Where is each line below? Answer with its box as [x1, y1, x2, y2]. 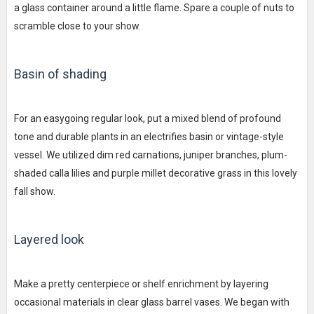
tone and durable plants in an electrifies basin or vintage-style [13, 130, 284, 142]
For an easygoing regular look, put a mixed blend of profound [13, 112, 281, 124]
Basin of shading [13, 66, 107, 81]
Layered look [13, 231, 84, 247]
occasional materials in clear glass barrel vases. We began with [13, 296, 289, 308]
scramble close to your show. [13, 20, 141, 32]
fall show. [13, 185, 55, 197]
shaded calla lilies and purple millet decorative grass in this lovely [13, 167, 297, 179]
